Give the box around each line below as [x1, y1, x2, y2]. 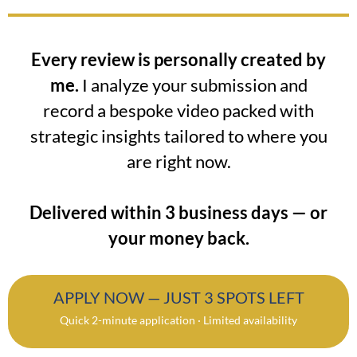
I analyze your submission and [78, 74, 308, 96]
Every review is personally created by [31, 49, 326, 71]
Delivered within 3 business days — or [29, 202, 328, 224]
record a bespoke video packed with [43, 100, 314, 122]
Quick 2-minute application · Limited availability [60, 313, 297, 328]
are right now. [126, 151, 231, 173]
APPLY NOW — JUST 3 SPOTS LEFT [53, 288, 304, 308]
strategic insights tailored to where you [29, 125, 328, 147]
